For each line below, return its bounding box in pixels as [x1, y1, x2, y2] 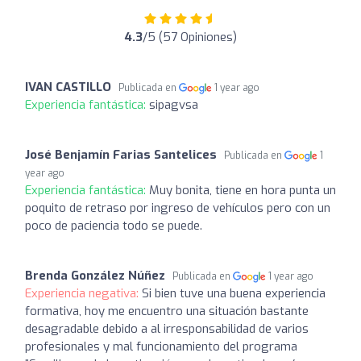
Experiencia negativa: [25, 284, 142, 301]
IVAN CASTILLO [25, 78, 111, 95]
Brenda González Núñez [25, 267, 165, 284]
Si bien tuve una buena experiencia [142, 284, 326, 301]
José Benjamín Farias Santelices [25, 146, 217, 163]
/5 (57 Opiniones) [143, 28, 237, 45]
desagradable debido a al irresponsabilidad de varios [25, 320, 309, 337]
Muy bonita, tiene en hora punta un [149, 181, 336, 198]
